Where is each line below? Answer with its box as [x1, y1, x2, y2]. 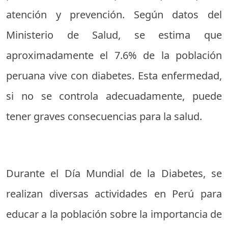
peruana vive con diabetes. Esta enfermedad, [6, 69, 222, 83]
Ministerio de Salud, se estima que [6, 28, 222, 42]
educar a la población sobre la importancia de [6, 207, 222, 221]
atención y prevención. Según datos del [6, 8, 222, 22]
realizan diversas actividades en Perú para [6, 187, 222, 201]
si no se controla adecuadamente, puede [6, 89, 222, 103]
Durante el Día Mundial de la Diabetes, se [6, 166, 222, 181]
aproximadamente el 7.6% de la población [6, 48, 222, 63]
